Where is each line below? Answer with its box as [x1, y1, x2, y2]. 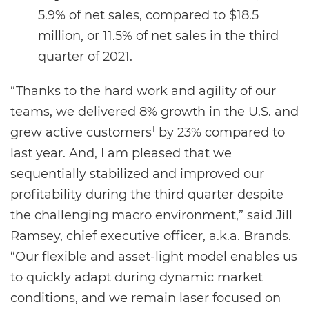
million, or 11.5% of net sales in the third [38, 28, 279, 43]
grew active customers [10, 125, 152, 140]
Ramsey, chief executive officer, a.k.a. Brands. [10, 228, 291, 243]
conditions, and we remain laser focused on [10, 290, 281, 306]
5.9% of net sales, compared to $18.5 [38, 8, 259, 23]
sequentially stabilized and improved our [10, 166, 264, 181]
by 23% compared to [155, 125, 285, 140]
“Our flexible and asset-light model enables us [10, 249, 297, 264]
